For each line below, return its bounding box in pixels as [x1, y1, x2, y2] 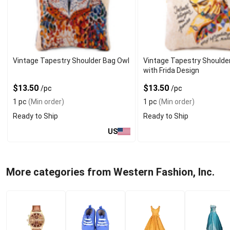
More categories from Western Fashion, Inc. [6, 165, 215, 178]
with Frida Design [143, 66, 200, 74]
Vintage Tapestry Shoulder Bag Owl [13, 56, 129, 65]
